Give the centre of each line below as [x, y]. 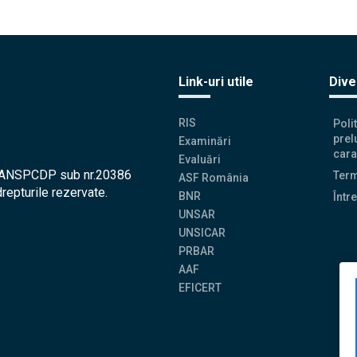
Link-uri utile [216, 81]
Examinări [205, 141]
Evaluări [200, 159]
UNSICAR [202, 232]
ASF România [214, 177]
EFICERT [200, 287]
